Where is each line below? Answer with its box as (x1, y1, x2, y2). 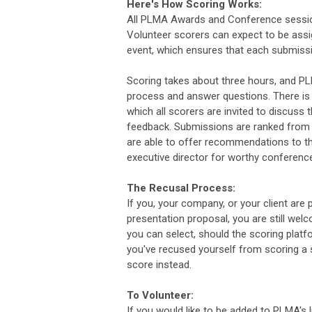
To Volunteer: (127, 288, 194, 302)
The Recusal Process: (127, 181, 235, 194)
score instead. (127, 258, 192, 271)
